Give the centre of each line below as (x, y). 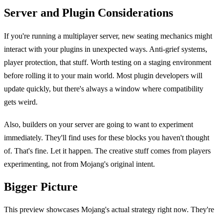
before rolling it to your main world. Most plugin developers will (103, 76)
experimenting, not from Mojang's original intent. (79, 164)
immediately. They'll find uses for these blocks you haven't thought (107, 137)
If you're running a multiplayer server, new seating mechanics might (108, 36)
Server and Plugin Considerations (88, 13)
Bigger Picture (41, 186)
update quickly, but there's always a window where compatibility (104, 89)
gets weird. (21, 102)
